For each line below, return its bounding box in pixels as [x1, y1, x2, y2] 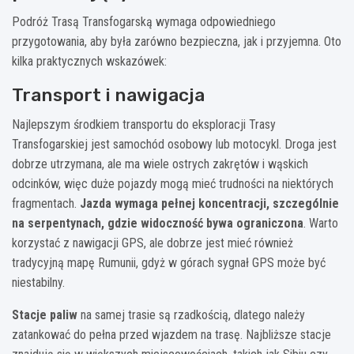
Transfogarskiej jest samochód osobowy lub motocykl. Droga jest [12, 136, 337, 152]
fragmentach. [12, 195, 80, 211]
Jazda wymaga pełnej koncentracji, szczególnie [80, 195, 339, 211]
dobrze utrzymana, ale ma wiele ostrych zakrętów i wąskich [12, 156, 308, 171]
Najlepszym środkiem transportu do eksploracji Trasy [12, 116, 276, 132]
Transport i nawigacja [12, 83, 205, 106]
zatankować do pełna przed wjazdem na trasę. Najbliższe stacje [12, 326, 331, 342]
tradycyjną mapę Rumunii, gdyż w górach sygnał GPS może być [12, 254, 326, 270]
